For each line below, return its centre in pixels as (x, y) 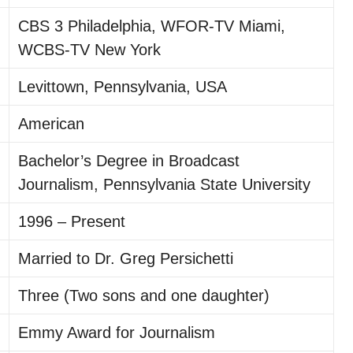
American (52, 124)
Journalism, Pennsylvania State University (165, 184)
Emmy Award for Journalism (117, 333)
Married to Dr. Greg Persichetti (126, 258)
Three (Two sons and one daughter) (144, 295)
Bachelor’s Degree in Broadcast (129, 161)
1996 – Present (72, 221)
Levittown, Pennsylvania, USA (123, 87)
